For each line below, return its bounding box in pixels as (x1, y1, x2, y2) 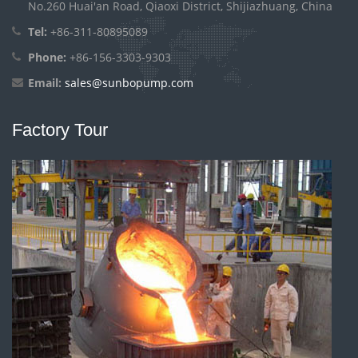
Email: (28, 74, 62, 90)
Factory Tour (12, 119, 108, 140)
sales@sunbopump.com (65, 74, 193, 90)
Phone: (28, 49, 66, 65)
